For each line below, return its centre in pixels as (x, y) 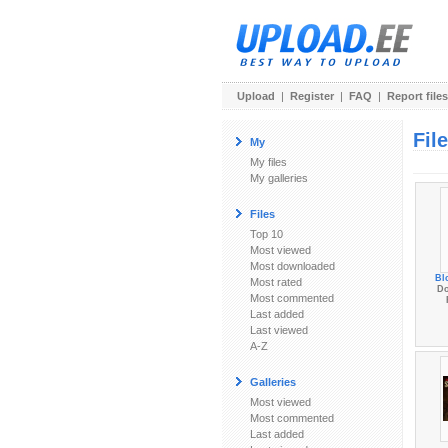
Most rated (276, 282)
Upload (256, 96)
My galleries (279, 178)
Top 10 (266, 234)
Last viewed (279, 330)
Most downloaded (292, 266)
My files (268, 162)
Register (312, 96)
